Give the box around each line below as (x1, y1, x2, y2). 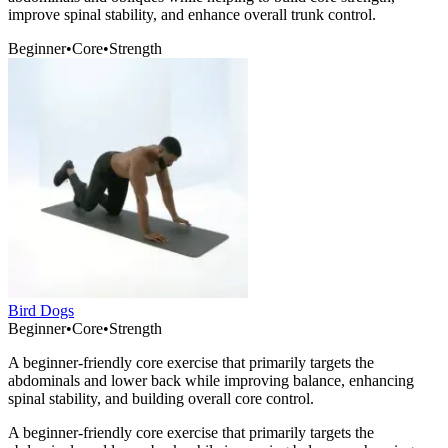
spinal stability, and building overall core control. (8, 390, 314, 408)
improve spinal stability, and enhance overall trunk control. (8, 6, 376, 24)
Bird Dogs (8, 302, 74, 320)
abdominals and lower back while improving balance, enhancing (8, 372, 414, 390)
